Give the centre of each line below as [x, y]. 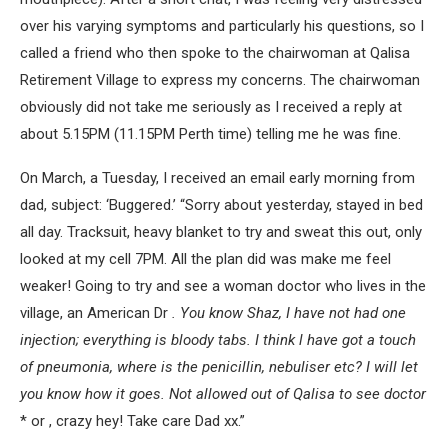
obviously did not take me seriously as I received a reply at [211, 107]
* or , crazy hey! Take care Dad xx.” [132, 421]
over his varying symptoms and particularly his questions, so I [222, 26]
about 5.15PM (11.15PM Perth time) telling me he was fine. [210, 134]
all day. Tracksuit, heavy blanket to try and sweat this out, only [221, 232]
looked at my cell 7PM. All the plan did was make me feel [205, 259]
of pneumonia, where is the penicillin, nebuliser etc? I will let [219, 367]
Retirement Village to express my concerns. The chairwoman [220, 80]
